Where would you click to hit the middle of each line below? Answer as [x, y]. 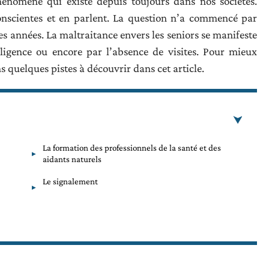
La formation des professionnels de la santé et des [132, 147]
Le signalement [70, 181]
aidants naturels [72, 159]
